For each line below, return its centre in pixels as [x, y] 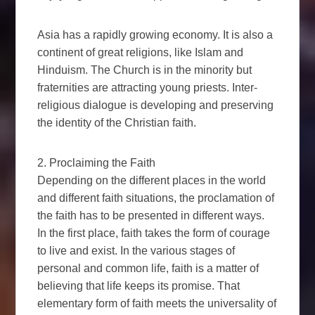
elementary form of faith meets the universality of [157, 303]
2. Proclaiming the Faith [97, 162]
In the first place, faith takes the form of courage [154, 233]
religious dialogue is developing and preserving [156, 105]
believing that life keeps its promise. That [139, 285]
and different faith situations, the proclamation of [156, 198]
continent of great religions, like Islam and [141, 52]
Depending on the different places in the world [152, 180]
